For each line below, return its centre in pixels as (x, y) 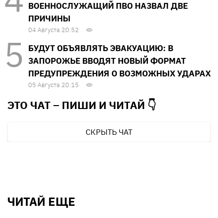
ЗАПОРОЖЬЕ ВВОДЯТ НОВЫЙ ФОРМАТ (107, 61)
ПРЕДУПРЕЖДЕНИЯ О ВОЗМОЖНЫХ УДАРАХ (119, 73)
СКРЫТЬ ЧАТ (109, 132)
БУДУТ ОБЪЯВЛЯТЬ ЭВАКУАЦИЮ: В (101, 48)
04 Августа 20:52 (54, 30)
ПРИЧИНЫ (49, 18)
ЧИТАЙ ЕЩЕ (41, 201)
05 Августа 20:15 (54, 85)
